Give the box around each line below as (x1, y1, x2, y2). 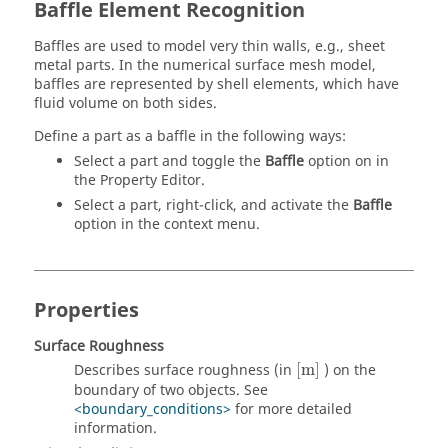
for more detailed (231, 399, 352, 421)
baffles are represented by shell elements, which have (34, 74, 399, 95)
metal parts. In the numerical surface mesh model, (34, 55, 376, 76)
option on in (304, 151, 389, 172)
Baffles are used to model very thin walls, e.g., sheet (34, 36, 385, 57)
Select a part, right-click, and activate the (74, 195, 353, 216)
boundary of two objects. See (74, 380, 268, 402)
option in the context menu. (74, 214, 260, 235)
